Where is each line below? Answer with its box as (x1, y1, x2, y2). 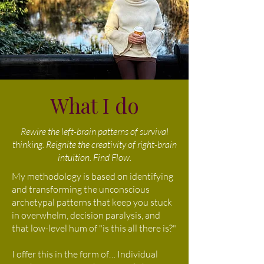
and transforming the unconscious (12, 183, 150, 195)
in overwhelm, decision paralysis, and (12, 209, 160, 221)
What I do (49, 91, 139, 119)
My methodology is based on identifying (12, 170, 173, 182)
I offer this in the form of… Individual (12, 248, 158, 260)
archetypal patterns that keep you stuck (12, 196, 172, 208)
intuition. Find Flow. (57, 151, 131, 163)
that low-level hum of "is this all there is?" (12, 222, 176, 234)
